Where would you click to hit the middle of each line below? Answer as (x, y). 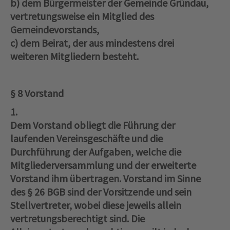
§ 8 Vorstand (38, 93)
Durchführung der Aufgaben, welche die (96, 152)
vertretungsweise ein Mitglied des (82, 16)
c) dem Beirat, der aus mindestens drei (92, 43)
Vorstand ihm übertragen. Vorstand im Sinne (106, 179)
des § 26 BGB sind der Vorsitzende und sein (101, 192)
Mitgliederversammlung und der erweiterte (103, 165)
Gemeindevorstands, (55, 30)
